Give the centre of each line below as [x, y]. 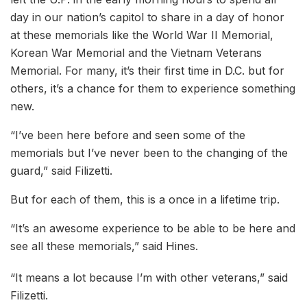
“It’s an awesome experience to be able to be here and [153, 229]
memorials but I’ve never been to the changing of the [149, 153]
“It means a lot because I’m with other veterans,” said [149, 278]
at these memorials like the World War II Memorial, [142, 35]
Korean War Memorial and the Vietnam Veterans [136, 53]
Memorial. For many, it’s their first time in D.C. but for [147, 71]
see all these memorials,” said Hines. [108, 246]
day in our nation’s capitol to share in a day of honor [147, 17]
